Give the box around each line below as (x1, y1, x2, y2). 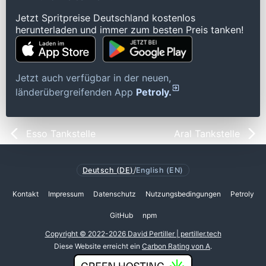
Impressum (47, 189, 84, 199)
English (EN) (136, 165, 183, 175)
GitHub (109, 211, 133, 220)
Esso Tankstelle (26, 128, 96, 140)
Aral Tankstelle (174, 128, 240, 140)
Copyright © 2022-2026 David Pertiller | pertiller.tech (45, 229, 221, 239)
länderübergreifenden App (15, 86, 136, 99)
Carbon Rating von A (142, 241, 210, 251)
